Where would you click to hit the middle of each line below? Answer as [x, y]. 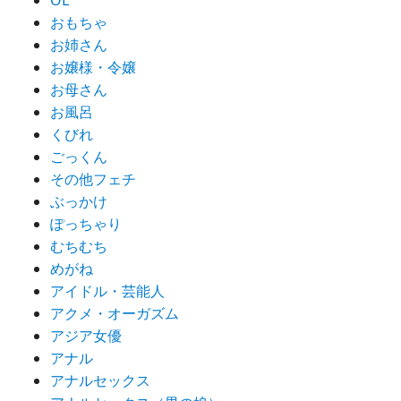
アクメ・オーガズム [115, 314]
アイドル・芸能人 [107, 291]
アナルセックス [100, 381]
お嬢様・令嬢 [93, 68]
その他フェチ [93, 179]
